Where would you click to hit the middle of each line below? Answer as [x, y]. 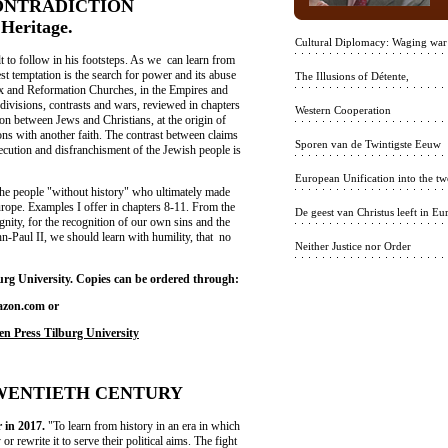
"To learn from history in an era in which [144, 425]
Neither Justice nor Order [353, 246]
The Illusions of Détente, [352, 76]
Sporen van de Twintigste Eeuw [368, 144]
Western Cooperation [343, 110]
